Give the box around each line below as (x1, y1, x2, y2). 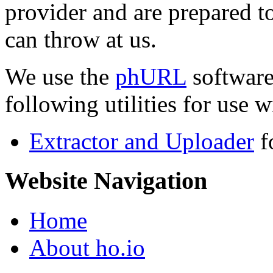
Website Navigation (5, 167, 207, 195)
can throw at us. (5, 26, 157, 53)
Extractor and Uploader (29, 128, 254, 155)
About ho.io (29, 234, 145, 261)
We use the (5, 63, 115, 90)
